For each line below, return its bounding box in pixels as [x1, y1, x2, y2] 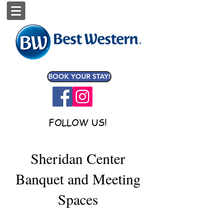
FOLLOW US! [49, 116, 107, 129]
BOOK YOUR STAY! [48, 72, 110, 81]
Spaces [57, 189, 98, 209]
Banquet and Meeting [15, 169, 141, 188]
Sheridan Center [31, 148, 125, 168]
